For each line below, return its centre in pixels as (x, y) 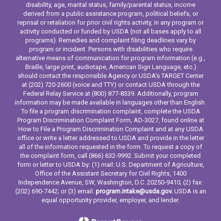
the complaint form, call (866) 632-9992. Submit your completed (110, 156)
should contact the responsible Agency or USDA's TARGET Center (110, 76)
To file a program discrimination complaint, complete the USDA (110, 111)
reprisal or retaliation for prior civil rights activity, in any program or (110, 22)
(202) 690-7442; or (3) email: (55, 191)
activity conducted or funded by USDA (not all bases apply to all (110, 31)
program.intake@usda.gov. (134, 191)
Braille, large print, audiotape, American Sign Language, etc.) (110, 67)
